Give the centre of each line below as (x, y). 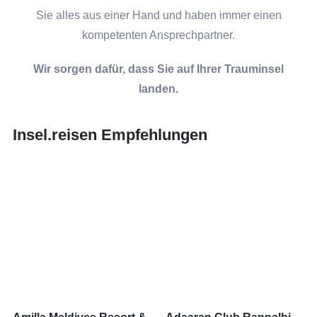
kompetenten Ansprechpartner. (158, 35)
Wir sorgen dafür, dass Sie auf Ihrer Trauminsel (158, 69)
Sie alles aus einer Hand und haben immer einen (158, 15)
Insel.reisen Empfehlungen (110, 134)
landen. (158, 89)
